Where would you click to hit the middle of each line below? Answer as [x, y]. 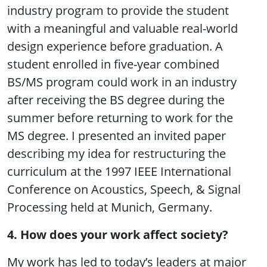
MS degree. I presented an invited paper [117, 136]
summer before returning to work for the [120, 118]
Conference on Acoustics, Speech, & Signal [124, 190]
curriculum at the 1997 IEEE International [119, 172]
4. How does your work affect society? [118, 235]
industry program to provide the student [118, 11]
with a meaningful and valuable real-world [122, 29]
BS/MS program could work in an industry [122, 82]
